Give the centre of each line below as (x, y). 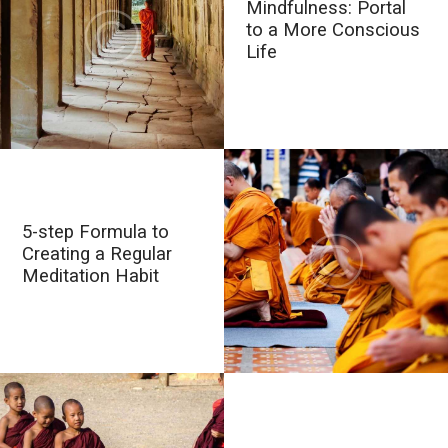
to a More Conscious (333, 29)
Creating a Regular (97, 253)
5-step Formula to (96, 231)
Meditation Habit (91, 275)
